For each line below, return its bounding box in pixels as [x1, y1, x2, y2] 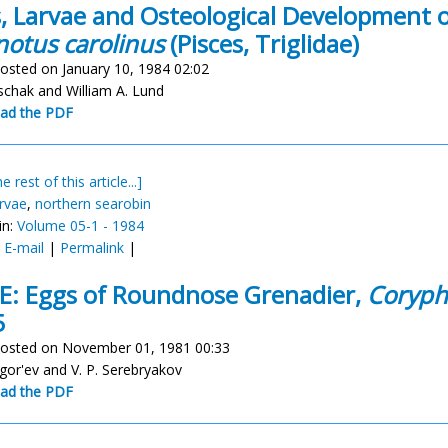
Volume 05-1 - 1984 [17, 216, 144, 235]
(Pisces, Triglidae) [164, 27, 359, 60]
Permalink [60, 238, 124, 257]
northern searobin [35, 194, 151, 213]
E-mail [4, 238, 44, 257]
